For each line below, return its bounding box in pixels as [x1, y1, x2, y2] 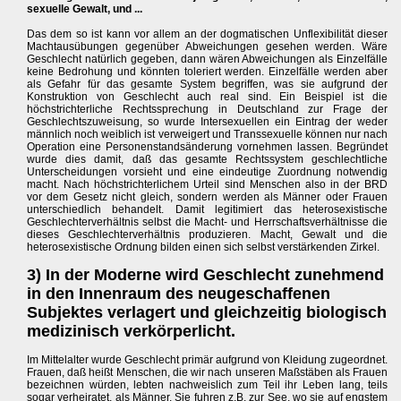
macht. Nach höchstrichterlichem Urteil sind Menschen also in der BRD [27, 178, 388, 192]
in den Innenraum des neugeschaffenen [27, 285, 330, 303]
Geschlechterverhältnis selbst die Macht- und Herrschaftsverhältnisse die [27, 216, 388, 229]
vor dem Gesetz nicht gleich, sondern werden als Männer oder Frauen [27, 191, 388, 204]
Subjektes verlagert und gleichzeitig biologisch [27, 303, 387, 322]
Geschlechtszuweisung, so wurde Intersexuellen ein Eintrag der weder [27, 115, 388, 129]
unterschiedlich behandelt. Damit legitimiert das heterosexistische [27, 203, 388, 217]
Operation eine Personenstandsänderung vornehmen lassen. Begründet [27, 141, 388, 154]
